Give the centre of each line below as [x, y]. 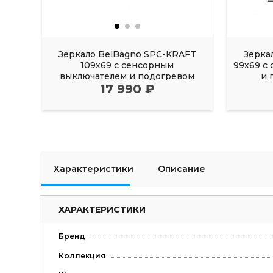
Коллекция [82, 255]
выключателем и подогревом [127, 76]
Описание [181, 169]
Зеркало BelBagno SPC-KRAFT [127, 54]
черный [127, 87]
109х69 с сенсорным [127, 65]
